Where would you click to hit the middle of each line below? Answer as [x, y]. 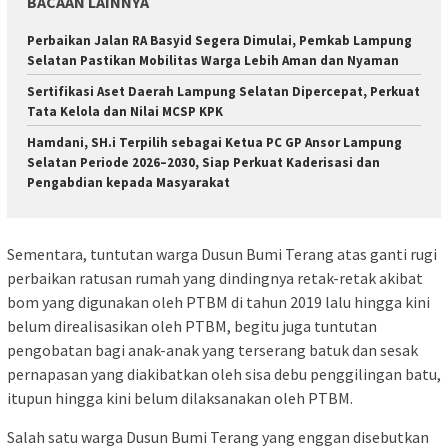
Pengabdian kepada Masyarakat [128, 183]
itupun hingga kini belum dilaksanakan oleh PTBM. [180, 397]
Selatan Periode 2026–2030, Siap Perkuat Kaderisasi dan [203, 163]
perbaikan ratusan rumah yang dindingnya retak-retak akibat [215, 277]
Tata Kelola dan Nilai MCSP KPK [125, 112]
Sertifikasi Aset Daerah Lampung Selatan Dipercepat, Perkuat [223, 92]
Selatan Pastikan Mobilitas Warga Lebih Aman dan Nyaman [213, 61]
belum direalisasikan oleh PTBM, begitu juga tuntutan [192, 325]
